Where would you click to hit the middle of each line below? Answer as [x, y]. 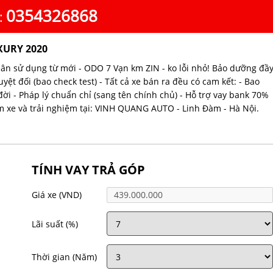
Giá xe [46, 195]
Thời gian [52, 257]
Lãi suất [49, 224]
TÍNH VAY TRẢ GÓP [89, 170]
